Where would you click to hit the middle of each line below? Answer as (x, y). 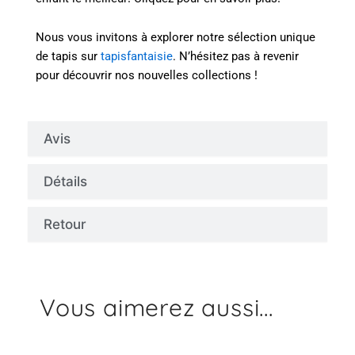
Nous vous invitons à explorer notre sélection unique (176, 38)
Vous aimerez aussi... (157, 307)
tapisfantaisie (137, 57)
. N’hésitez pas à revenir (236, 57)
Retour (65, 224)
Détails (65, 181)
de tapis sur (68, 57)
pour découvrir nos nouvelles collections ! (147, 76)
